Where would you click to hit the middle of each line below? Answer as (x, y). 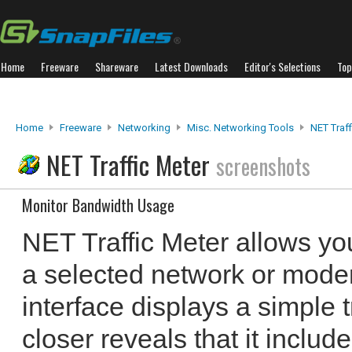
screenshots (263, 166)
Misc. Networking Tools (240, 128)
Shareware (117, 66)
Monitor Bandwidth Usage (98, 205)
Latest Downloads (191, 66)
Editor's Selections (282, 66)
